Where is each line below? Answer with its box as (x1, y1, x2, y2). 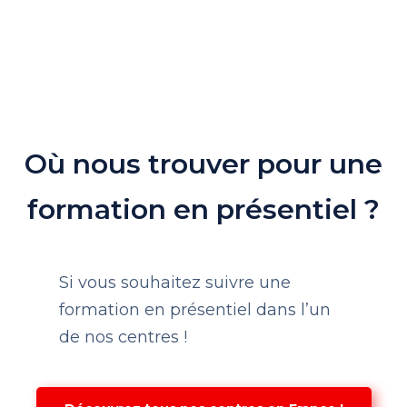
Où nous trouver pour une (25, 146, 382, 181)
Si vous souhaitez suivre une (59, 272, 292, 293)
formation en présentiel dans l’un (59, 299, 332, 320)
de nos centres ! (59, 326, 188, 347)
